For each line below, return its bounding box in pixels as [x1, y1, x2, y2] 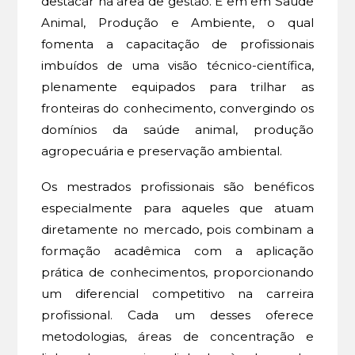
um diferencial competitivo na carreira [41, 285, 314, 301]
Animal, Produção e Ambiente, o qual [41, 14, 314, 30]
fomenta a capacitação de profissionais [41, 36, 314, 52]
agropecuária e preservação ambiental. [41, 143, 283, 158]
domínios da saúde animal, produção [41, 121, 314, 137]
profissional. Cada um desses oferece [41, 307, 314, 323]
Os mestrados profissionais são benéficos [41, 178, 314, 194]
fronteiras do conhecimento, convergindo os [41, 100, 314, 116]
